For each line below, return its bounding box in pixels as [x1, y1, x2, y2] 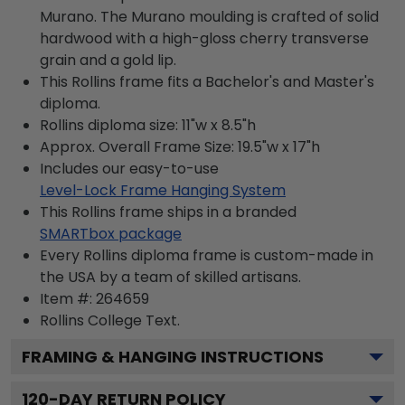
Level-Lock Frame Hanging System [40, 179, 286, 201]
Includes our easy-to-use [40, 157, 219, 179]
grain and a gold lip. [40, 49, 176, 71]
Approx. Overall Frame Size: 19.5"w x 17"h [40, 136, 320, 157]
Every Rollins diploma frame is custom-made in [40, 244, 373, 266]
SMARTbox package [40, 222, 182, 244]
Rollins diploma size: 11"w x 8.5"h [40, 114, 256, 136]
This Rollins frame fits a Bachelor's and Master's [40, 71, 374, 92]
